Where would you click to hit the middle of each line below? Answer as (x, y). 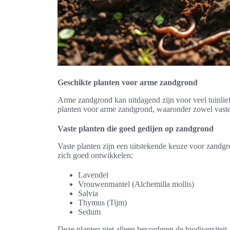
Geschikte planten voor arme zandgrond (128, 82)
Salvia (88, 193)
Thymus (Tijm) (102, 203)
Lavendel (93, 175)
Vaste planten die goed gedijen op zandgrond (136, 129)
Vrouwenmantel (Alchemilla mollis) (136, 184)
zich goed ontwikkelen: (95, 155)
